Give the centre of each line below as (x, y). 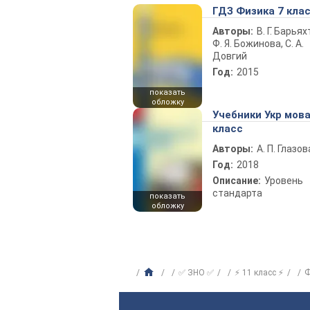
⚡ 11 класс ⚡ (259, 273)
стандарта (237, 193)
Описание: (237, 181)
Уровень (284, 181)
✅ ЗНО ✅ (196, 273)
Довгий (230, 56)
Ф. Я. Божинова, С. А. (258, 44)
